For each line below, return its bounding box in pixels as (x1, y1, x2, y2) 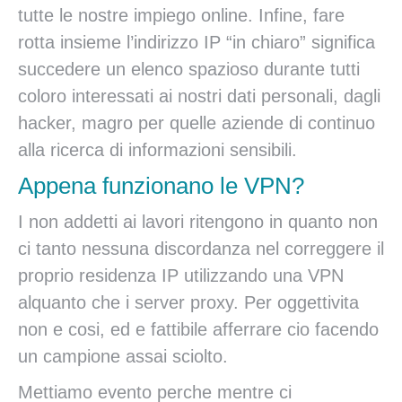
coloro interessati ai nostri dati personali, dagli (18, 86, 380, 106)
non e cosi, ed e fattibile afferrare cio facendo (18, 319, 379, 339)
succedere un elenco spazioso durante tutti (18, 59, 360, 79)
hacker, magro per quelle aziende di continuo (18, 113, 375, 133)
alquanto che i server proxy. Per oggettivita (18, 293, 359, 312)
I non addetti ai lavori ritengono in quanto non (18, 212, 378, 232)
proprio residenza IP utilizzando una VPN (18, 266, 344, 285)
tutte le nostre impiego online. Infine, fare (18, 5, 345, 25)
